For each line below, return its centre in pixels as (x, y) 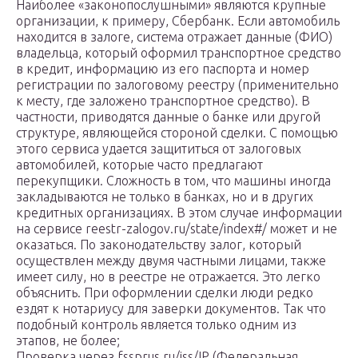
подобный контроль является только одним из (156, 325)
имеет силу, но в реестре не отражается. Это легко (168, 277)
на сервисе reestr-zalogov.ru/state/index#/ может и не (177, 229)
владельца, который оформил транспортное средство (179, 53)
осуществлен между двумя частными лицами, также (171, 261)
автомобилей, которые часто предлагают (139, 165)
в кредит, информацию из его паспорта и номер (163, 69)
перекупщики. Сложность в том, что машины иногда (173, 181)
